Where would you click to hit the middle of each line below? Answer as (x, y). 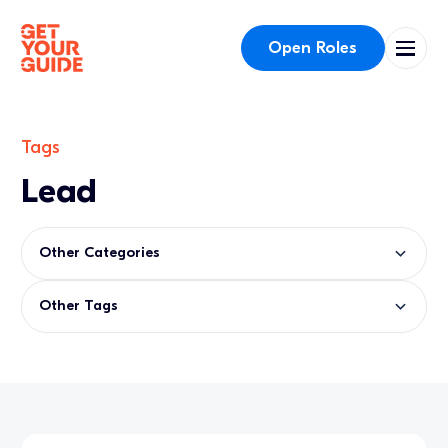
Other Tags (79, 306)
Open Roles (313, 47)
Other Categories (100, 253)
